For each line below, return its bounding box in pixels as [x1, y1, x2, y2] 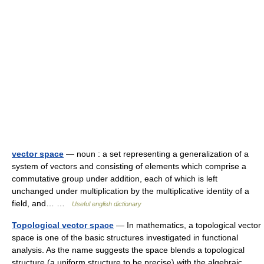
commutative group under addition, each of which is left [12, 174, 217, 183]
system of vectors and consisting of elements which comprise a [12, 161, 246, 171]
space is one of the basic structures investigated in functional [12, 233, 238, 242]
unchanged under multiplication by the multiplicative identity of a [12, 186, 249, 196]
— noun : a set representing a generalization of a [64, 149, 249, 159]
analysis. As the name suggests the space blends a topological [12, 245, 245, 255]
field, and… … [12, 199, 72, 208]
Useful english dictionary [72, 200, 141, 207]
